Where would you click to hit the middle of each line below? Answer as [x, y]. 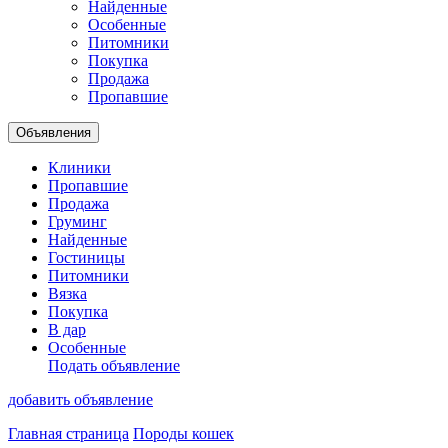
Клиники [79, 167]
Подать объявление [114, 365]
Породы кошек [183, 433]
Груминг [77, 221]
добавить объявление [80, 399]
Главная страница [68, 433]
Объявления [53, 132]
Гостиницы [86, 257]
